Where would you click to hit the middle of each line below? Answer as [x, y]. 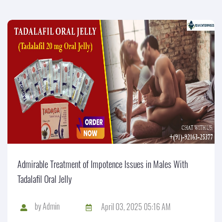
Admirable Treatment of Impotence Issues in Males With [103, 164]
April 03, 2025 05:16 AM [136, 206]
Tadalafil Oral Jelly [45, 179]
